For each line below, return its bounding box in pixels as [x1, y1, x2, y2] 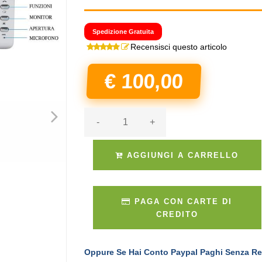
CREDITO [156, 210, 198, 219]
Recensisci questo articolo [130, 42, 227, 51]
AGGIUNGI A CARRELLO [123, 151, 239, 160]
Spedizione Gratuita [92, 28, 154, 35]
